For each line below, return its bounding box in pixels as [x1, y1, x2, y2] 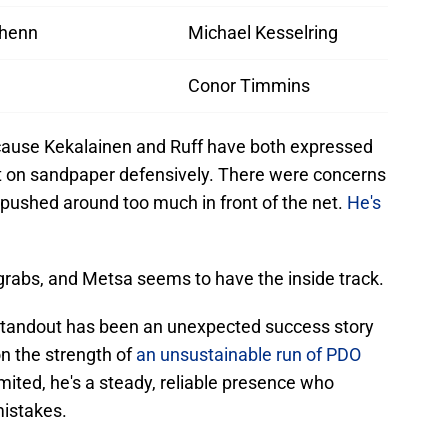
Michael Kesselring [188, 22, 338, 44]
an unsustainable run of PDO [136, 344, 361, 366]
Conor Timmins [188, 75, 310, 97]
